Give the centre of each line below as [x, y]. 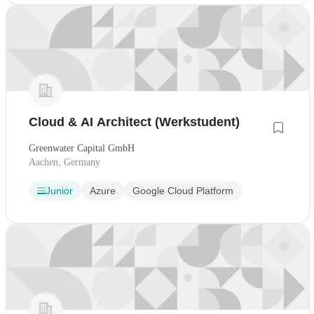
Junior [59, 191]
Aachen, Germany [64, 163]
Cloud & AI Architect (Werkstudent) [134, 122]
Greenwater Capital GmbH [82, 149]
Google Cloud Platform [183, 191]
